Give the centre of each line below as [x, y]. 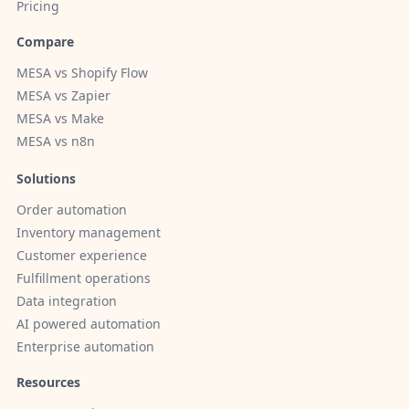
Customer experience [82, 256]
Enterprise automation [85, 347]
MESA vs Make [60, 119]
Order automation [72, 210]
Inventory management [89, 233]
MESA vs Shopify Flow [82, 73]
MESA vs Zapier [63, 96]
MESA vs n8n [56, 142]
